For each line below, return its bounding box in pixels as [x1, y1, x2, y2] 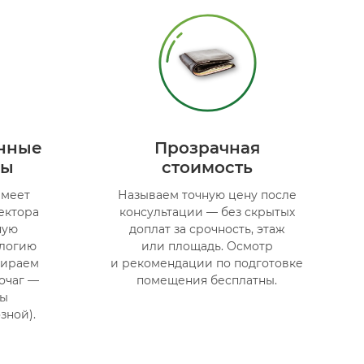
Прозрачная [154, 137, 260, 158]
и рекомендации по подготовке [110, 255, 304, 271]
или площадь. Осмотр [141, 238, 273, 253]
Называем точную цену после [117, 187, 297, 202]
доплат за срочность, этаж [128, 221, 285, 236]
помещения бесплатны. [136, 272, 278, 288]
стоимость [161, 157, 253, 177]
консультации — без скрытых [119, 204, 295, 219]
